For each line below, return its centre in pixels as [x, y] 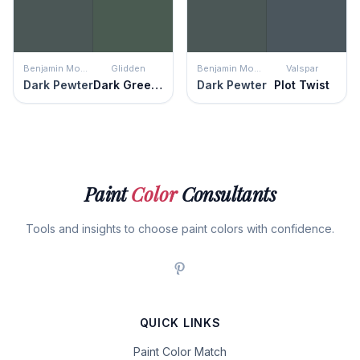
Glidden [128, 68]
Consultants [227, 194]
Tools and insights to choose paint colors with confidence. [180, 229]
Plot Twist [302, 85]
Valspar [302, 68]
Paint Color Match [180, 352]
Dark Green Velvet [157, 85]
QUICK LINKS [180, 323]
